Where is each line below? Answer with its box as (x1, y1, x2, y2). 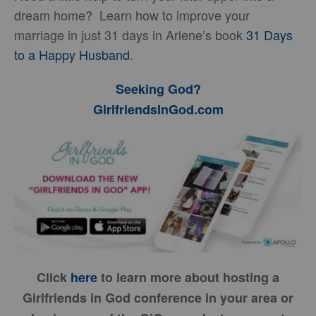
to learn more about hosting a (97, 268, 279, 287)
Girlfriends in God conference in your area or (23, 288, 293, 308)
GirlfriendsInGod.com (92, 100, 224, 119)
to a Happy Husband (14, 45, 130, 63)
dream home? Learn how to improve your (14, 6, 250, 24)
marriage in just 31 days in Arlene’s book (14, 25, 246, 44)
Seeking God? (115, 80, 201, 98)
